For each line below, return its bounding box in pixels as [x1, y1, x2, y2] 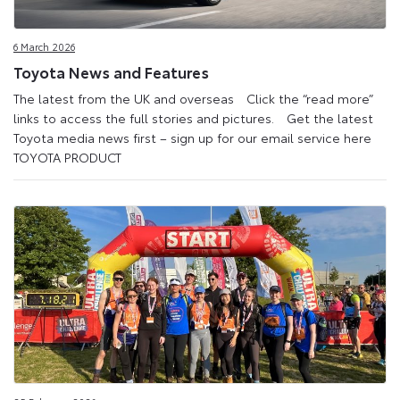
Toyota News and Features [13, 60, 218, 82]
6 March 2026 [13, 39, 75, 54]
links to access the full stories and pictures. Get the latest [13, 109, 373, 128]
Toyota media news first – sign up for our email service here [13, 129, 380, 147]
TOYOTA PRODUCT [13, 148, 129, 167]
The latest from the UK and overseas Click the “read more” [13, 89, 372, 108]
